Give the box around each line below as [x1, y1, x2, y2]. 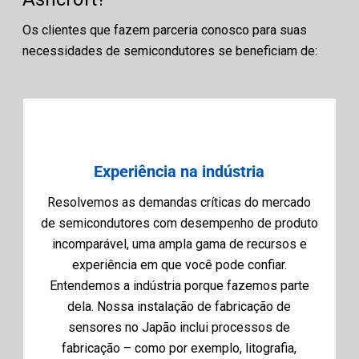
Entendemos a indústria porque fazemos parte [49, 277, 309, 293]
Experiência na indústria [94, 161, 265, 181]
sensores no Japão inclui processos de [68, 319, 291, 335]
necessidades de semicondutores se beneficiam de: [22, 42, 318, 58]
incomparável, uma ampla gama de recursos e [51, 236, 307, 252]
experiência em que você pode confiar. [71, 256, 287, 272]
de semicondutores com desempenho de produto [40, 215, 318, 231]
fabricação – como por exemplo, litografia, [62, 340, 297, 356]
